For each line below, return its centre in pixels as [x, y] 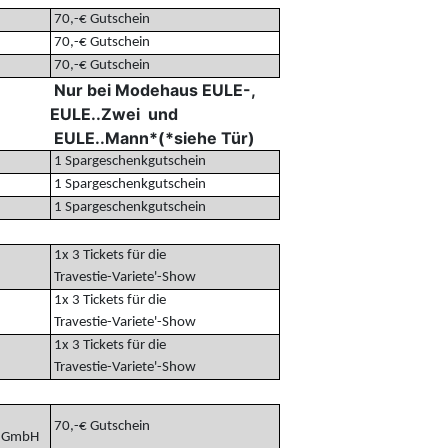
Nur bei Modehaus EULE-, [152, 89]
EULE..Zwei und [113, 113]
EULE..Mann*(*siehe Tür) [152, 137]
